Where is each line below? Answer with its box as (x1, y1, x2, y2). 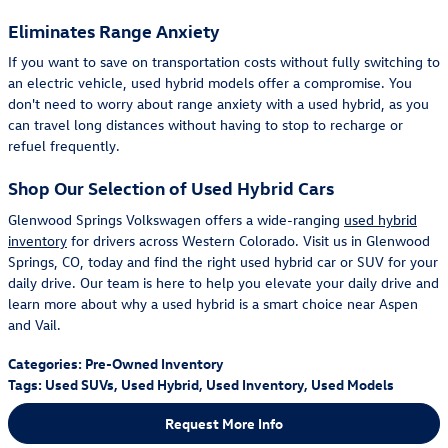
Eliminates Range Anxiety (8, 18, 220, 42)
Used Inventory (206, 374, 304, 394)
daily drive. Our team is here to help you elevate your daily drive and (8, 272, 439, 292)
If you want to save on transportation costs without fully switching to (8, 52, 440, 71)
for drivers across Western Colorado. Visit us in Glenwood (67, 230, 430, 250)
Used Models (311, 374, 394, 394)
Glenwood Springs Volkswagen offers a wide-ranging (8, 209, 344, 229)
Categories (8, 353, 78, 373)
